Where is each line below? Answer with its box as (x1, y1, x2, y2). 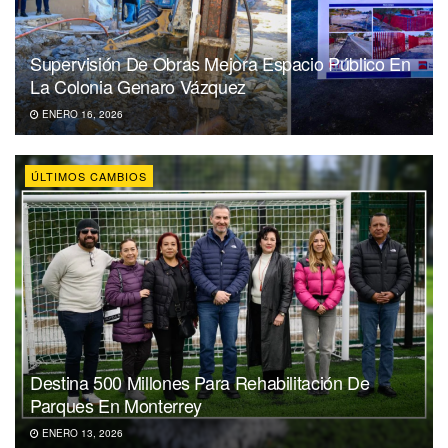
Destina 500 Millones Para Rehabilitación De (30, 369, 370, 396)
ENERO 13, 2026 (39, 426, 123, 441)
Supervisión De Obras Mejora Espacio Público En (30, 50, 411, 77)
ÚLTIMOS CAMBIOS (31, 168, 147, 185)
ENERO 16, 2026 (39, 107, 123, 122)
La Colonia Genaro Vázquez (30, 73, 246, 100)
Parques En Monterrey (30, 392, 202, 419)
